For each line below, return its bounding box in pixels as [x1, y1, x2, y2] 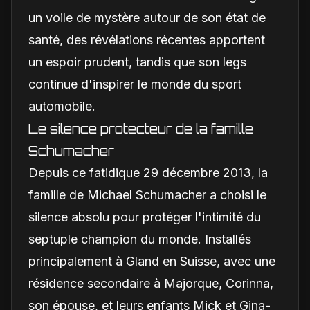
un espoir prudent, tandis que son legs [28, 54, 246, 69]
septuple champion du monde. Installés [28, 231, 251, 246]
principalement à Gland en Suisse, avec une [28, 253, 275, 268]
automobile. [28, 98, 95, 113]
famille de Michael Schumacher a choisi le [28, 187, 266, 202]
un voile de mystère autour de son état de [28, 10, 266, 25]
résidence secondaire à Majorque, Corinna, [28, 275, 273, 291]
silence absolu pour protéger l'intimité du [28, 209, 261, 224]
